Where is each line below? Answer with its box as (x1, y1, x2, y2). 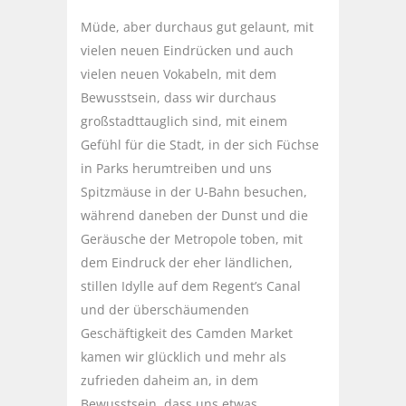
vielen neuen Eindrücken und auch (81, 42, 294, 60)
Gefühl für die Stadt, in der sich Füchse (81, 136, 319, 154)
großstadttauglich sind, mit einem (81, 112, 287, 130)
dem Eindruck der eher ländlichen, (81, 254, 293, 272)
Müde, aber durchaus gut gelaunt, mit (81, 18, 314, 36)
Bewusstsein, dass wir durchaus (81, 89, 276, 107)
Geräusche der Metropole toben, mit (81, 230, 303, 248)
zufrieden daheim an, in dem (81, 372, 258, 390)
